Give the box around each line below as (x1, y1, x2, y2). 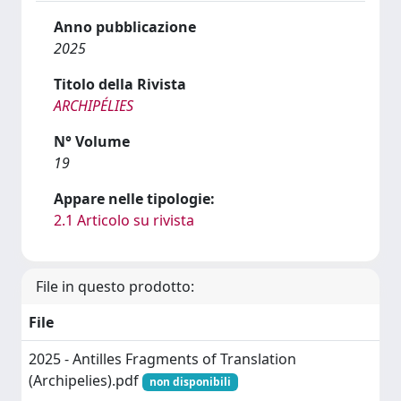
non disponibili (149, 373, 231, 389)
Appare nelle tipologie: (54, 188, 215, 209)
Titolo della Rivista (54, 73, 186, 94)
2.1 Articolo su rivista (54, 209, 194, 230)
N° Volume (54, 131, 130, 151)
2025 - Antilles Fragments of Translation (29, 348, 296, 369)
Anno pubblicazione (54, 16, 196, 37)
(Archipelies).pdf (29, 370, 142, 390)
